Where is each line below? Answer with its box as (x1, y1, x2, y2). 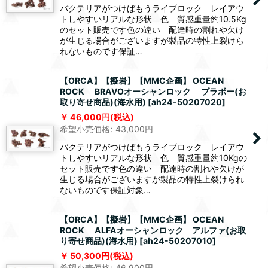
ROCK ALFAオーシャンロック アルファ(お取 (60, 225, 246, 236)
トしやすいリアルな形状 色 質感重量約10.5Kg (60, 14, 246, 25)
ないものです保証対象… (60, 185, 151, 196)
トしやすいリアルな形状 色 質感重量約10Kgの (60, 153, 247, 163)
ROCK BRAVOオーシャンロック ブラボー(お (60, 86, 246, 97)
